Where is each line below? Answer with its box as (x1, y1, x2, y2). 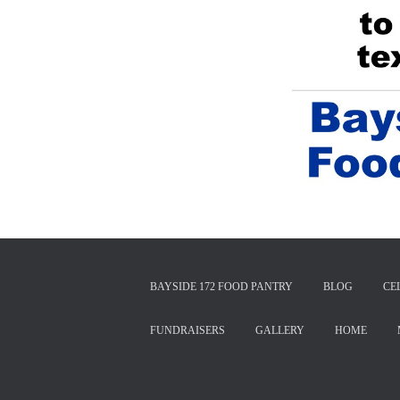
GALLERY (254, 324, 304, 337)
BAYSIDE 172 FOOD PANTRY (150, 280, 293, 293)
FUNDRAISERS (149, 324, 225, 337)
